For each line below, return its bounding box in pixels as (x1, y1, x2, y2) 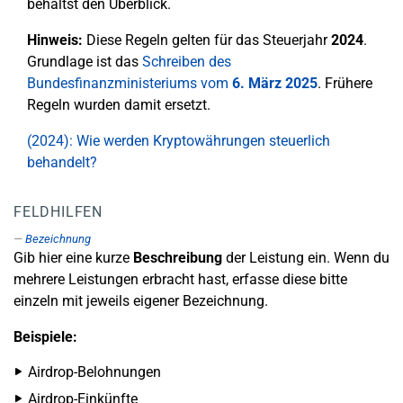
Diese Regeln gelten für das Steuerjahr (83, 31, 331, 49)
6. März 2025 (232, 75, 318, 92)
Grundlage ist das (27, 53, 142, 70)
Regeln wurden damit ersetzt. (27, 96, 210, 113)
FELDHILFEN (13, 203, 103, 220)
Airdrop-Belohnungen (28, 363, 161, 381)
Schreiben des (142, 53, 231, 70)
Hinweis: (27, 31, 83, 49)
